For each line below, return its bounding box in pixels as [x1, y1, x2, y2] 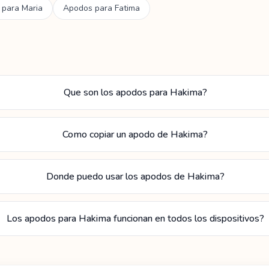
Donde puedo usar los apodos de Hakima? [46, 170, 225, 183]
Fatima [115, 2, 140, 14]
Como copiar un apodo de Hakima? [62, 128, 208, 141]
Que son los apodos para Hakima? [63, 86, 207, 99]
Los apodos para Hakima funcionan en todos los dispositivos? [6, 212, 264, 225]
